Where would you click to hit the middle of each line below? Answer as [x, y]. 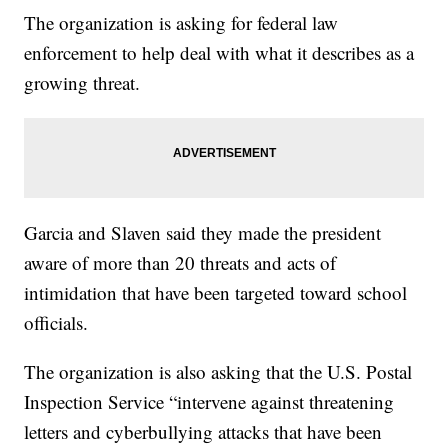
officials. [56, 323]
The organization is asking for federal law [181, 23]
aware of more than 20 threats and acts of [180, 263]
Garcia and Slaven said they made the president [203, 233]
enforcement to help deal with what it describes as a [219, 53]
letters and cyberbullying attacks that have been [203, 432]
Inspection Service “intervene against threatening [209, 402]
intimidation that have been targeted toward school [216, 293]
